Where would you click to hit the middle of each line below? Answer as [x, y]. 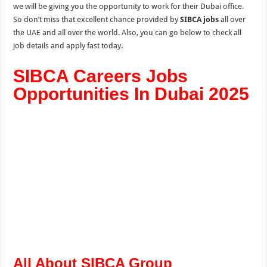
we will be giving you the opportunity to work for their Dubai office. [129, 6]
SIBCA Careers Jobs [101, 76]
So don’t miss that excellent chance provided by [97, 19]
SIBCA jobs [200, 19]
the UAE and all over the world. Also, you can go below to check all [128, 32]
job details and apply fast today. [68, 46]
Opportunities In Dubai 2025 [131, 94]
